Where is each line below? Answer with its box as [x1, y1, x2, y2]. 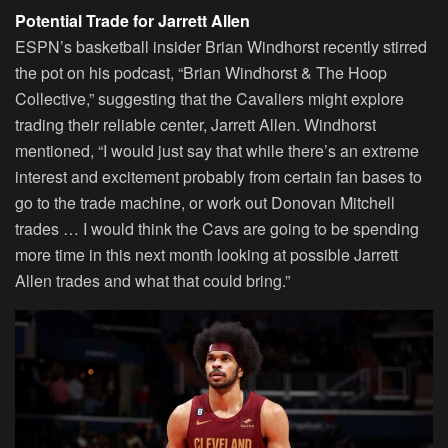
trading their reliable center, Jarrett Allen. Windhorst [15, 113, 376, 137]
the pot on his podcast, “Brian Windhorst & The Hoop [15, 61, 387, 85]
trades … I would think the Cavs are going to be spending [15, 217, 419, 241]
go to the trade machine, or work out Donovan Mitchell [15, 191, 395, 215]
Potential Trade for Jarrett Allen [15, 9, 250, 33]
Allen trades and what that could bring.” [15, 269, 290, 293]
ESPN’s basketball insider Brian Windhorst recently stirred [15, 35, 427, 59]
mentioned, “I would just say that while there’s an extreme [15, 139, 419, 163]
